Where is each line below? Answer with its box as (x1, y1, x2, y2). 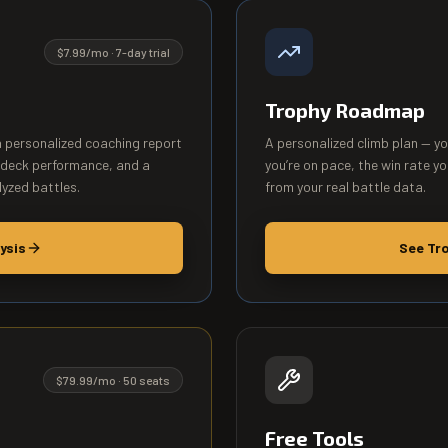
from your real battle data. (265, 178, 426, 195)
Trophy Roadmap (265, 98, 425, 122)
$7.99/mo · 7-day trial (57, 45, 170, 59)
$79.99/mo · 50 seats (56, 373, 170, 387)
